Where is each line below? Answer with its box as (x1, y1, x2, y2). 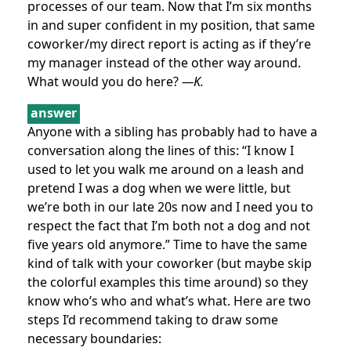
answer (27, 104, 80, 122)
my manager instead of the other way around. (27, 54, 301, 72)
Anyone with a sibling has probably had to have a (27, 123, 317, 141)
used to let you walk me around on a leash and (27, 161, 304, 179)
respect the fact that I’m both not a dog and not (27, 217, 310, 235)
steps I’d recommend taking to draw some (27, 311, 278, 329)
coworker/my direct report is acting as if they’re (27, 35, 311, 53)
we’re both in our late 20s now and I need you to (27, 198, 313, 216)
